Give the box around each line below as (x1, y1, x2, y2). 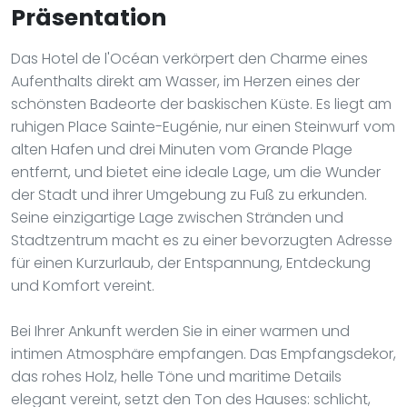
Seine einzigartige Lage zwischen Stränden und (11, 206, 343, 228)
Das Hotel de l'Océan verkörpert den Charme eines (11, 47, 368, 69)
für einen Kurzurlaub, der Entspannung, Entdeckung (11, 252, 371, 273)
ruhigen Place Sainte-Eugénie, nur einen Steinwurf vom (11, 115, 395, 137)
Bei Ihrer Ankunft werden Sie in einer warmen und (11, 320, 350, 342)
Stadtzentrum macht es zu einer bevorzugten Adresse (11, 229, 392, 251)
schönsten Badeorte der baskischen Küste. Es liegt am (11, 93, 392, 114)
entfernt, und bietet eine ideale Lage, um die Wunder (11, 161, 381, 183)
